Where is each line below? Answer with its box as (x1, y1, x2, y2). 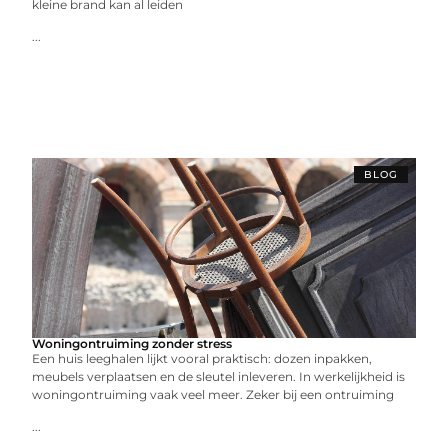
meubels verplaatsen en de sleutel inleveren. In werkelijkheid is (32, 369, 406, 384)
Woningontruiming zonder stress (32, 336, 233, 351)
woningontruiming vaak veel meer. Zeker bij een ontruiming (32, 387, 395, 402)
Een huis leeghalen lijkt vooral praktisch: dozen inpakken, (32, 351, 373, 366)
